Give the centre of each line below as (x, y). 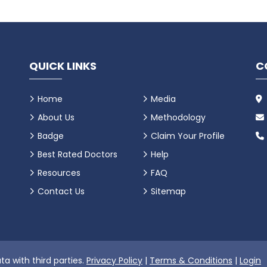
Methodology (178, 118)
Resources (59, 173)
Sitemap (168, 192)
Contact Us (61, 192)
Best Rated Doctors (77, 155)
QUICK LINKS (63, 66)
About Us (56, 118)
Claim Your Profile (188, 136)
